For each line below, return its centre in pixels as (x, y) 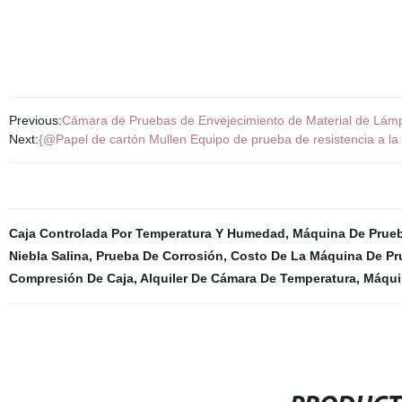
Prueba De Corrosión (159, 256)
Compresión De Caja (71, 278)
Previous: (35, 120)
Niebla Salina (48, 256)
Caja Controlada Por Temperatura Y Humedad (147, 233)
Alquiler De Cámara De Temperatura (248, 278)
